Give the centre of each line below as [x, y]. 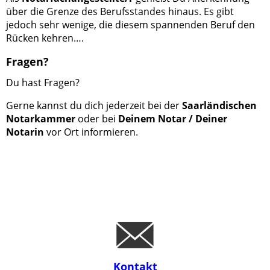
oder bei [97, 119]
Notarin [25, 132]
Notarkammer [41, 119]
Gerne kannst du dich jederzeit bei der [94, 106]
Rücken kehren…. [46, 38]
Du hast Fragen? [43, 83]
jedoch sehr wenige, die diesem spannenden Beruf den [130, 24]
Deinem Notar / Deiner [173, 119]
